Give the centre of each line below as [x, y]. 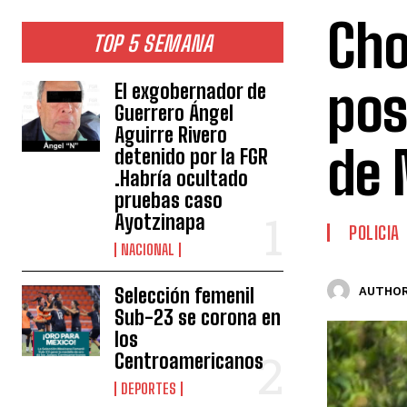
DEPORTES [149, 388]
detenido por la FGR [192, 157]
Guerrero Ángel [174, 113]
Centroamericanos [189, 361]
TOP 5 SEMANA [153, 43]
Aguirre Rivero [171, 135]
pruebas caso [169, 200]
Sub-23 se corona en [198, 318]
